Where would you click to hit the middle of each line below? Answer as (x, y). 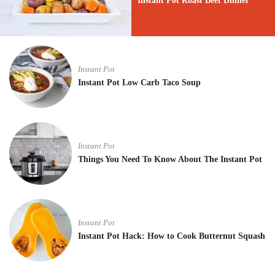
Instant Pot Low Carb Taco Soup (139, 83)
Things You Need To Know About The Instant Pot (170, 159)
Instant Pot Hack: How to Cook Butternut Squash (172, 236)
